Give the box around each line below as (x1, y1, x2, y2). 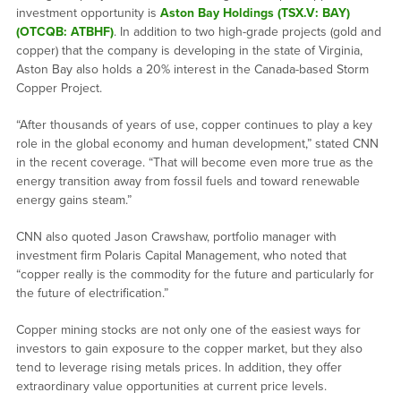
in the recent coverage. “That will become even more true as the (15, 155, 373, 171)
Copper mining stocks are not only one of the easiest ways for (15, 322, 361, 338)
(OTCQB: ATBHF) (15, 24, 114, 40)
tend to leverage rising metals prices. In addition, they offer (15, 360, 342, 376)
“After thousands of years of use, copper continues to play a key (15, 117, 372, 133)
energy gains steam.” (15, 192, 132, 209)
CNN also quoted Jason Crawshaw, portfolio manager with (15, 229, 337, 245)
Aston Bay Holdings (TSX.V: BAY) (159, 5, 350, 21)
